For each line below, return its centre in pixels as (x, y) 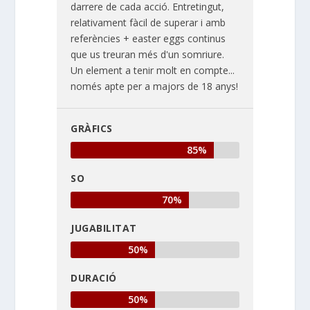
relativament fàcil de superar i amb (148, 22)
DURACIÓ (94, 277)
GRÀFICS (92, 128)
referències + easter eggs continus (148, 38)
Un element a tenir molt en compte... (153, 70)
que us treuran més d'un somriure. (148, 54)
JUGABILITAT (104, 228)
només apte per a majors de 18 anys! (155, 86)
